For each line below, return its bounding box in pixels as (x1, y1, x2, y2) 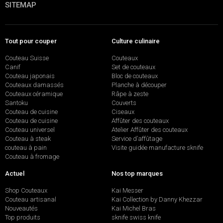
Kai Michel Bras (111, 204, 156, 212)
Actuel (5, 169, 24, 177)
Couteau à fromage (5, 153, 59, 161)
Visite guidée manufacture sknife (111, 144, 203, 152)
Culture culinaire (111, 37, 160, 45)
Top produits (5, 213, 40, 221)
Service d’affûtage (111, 135, 162, 143)
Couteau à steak (5, 135, 51, 143)
